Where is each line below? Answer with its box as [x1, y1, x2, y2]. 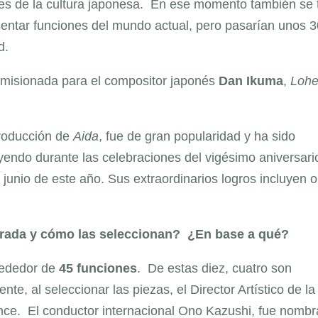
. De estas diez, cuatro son [137, 261, 292, 275]
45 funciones [55, 261, 137, 275]
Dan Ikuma [219, 73, 283, 88]
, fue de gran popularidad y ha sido [99, 128, 295, 143]
